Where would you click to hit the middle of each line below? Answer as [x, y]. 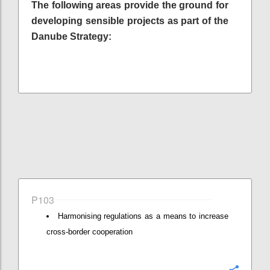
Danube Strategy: [71, 36]
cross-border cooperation [89, 231]
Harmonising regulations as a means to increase [143, 216]
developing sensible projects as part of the [130, 20]
